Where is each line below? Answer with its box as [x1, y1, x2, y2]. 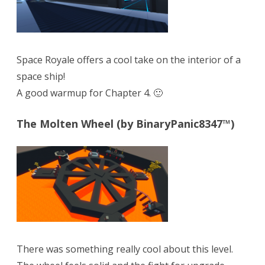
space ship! [17, 70, 65, 83]
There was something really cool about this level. [17, 243, 233, 256]
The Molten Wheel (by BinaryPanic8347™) [17, 117, 234, 131]
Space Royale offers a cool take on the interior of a [17, 53, 241, 67]
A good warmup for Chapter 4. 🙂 [17, 86, 163, 100]
